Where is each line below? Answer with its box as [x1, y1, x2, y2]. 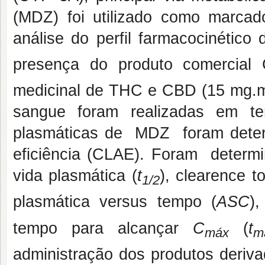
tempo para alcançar [13, 219, 193, 237]
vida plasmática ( [13, 166, 137, 185]
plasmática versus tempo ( [13, 193, 216, 211]
